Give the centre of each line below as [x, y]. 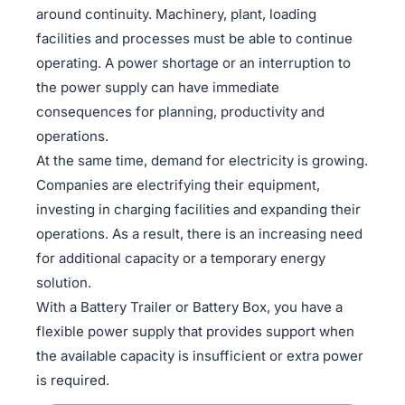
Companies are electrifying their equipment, [178, 185]
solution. [64, 283]
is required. [73, 380]
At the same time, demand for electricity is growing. [202, 160]
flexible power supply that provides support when [195, 331]
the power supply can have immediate [158, 87]
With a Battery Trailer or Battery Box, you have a [189, 307]
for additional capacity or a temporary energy [181, 258]
